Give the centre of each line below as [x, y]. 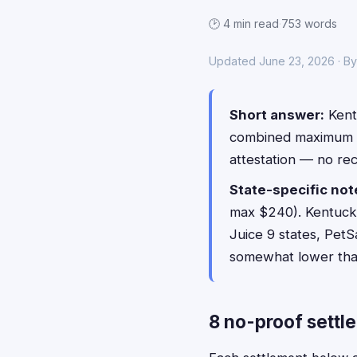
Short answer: [277, 115]
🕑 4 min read [244, 24]
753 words [309, 24]
